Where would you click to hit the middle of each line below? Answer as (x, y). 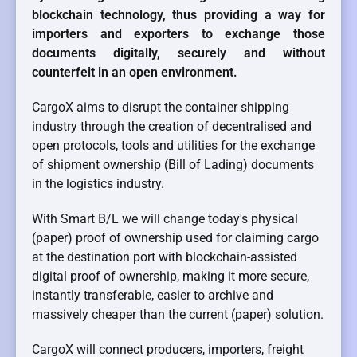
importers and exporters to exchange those (178, 34)
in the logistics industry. (98, 184)
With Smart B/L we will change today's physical (165, 219)
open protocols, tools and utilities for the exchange (173, 146)
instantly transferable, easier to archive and (153, 296)
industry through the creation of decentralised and (172, 127)
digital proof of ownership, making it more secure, (171, 277)
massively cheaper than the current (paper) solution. (178, 315)
